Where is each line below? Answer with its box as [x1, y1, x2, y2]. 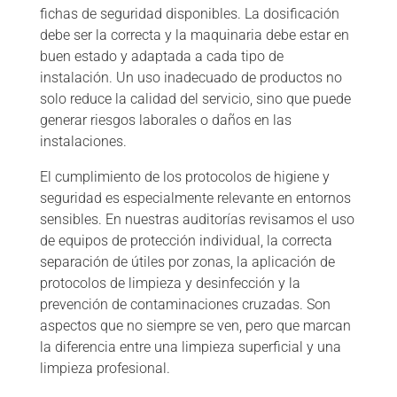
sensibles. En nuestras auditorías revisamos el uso [39, 211, 354, 229]
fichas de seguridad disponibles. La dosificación [39, 5, 339, 23]
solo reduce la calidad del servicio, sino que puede [39, 90, 351, 108]
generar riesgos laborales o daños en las [39, 112, 292, 129]
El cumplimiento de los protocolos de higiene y [39, 168, 330, 186]
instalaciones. [39, 133, 127, 151]
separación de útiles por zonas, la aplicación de [39, 253, 335, 271]
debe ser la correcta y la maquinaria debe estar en [39, 27, 349, 44]
